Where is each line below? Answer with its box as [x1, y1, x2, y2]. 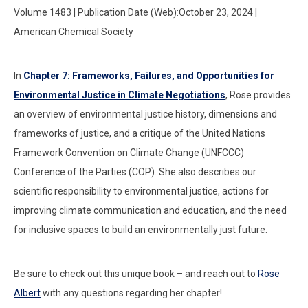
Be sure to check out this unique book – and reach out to [14, 268, 258, 280]
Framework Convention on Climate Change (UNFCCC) [14, 147, 244, 159]
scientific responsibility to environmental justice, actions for [14, 186, 269, 197]
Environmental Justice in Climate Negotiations [14, 89, 225, 101]
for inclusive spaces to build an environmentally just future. [14, 224, 267, 236]
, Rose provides [225, 89, 291, 101]
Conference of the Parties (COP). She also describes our [14, 166, 256, 178]
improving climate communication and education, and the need [14, 205, 287, 217]
